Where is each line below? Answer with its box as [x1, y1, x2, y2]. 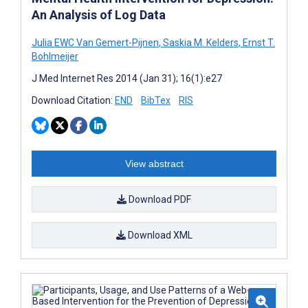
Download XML [125, 229, 192, 241]
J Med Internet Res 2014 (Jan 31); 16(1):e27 [32, 72, 222, 84]
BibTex [141, 94, 170, 106]
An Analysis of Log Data [32, 7, 166, 22]
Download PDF [126, 193, 191, 205]
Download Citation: [32, 94, 115, 106]
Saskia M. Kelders [161, 36, 239, 48]
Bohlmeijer [32, 50, 78, 62]
